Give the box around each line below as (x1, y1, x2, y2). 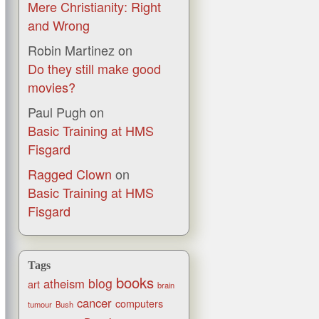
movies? (28, 78, 75, 97)
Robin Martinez (28, 41, 115, 60)
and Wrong (28, 16, 90, 35)
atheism (43, 275, 85, 293)
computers (115, 296, 163, 311)
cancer (77, 294, 112, 312)
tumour (28, 298, 52, 310)
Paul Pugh (28, 103, 86, 122)
